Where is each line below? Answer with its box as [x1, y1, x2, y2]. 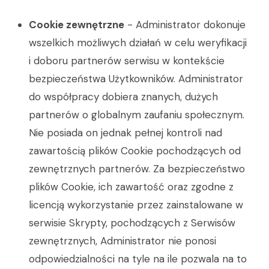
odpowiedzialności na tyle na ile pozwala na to [29, 252, 247, 265]
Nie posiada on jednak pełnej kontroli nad [29, 126, 222, 139]
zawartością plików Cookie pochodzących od [29, 144, 241, 157]
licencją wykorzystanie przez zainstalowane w [29, 198, 243, 211]
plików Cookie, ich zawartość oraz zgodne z [29, 180, 234, 193]
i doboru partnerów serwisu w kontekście [29, 54, 225, 67]
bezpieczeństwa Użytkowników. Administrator [29, 72, 243, 85]
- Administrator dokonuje [124, 18, 246, 31]
